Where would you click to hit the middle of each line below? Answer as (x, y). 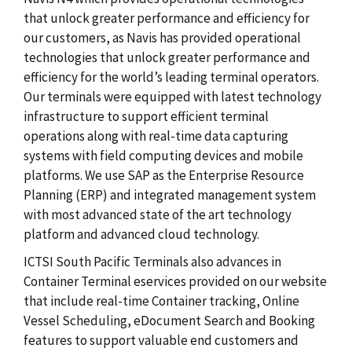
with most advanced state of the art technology (158, 214)
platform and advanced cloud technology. (141, 234)
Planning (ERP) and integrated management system (170, 194)
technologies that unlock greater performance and (167, 57)
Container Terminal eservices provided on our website (175, 281)
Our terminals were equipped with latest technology (172, 96)
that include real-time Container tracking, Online (161, 301)
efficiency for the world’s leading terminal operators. (171, 77)
